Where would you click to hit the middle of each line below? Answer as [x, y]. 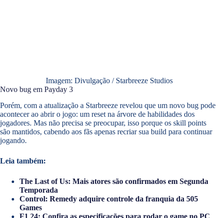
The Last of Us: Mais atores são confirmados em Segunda [114, 182]
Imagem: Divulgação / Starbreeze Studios [109, 81]
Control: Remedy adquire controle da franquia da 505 [109, 199]
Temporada [39, 190]
